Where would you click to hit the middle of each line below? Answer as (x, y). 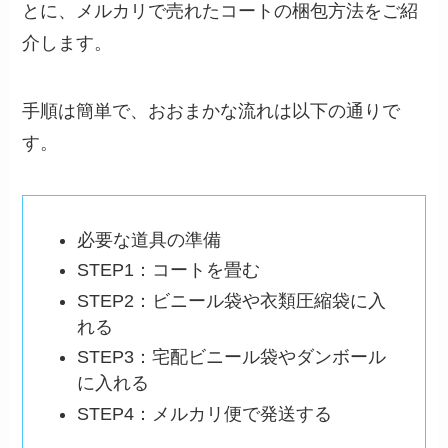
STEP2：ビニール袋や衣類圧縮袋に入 (232, 300)
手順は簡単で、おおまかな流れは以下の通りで (211, 110)
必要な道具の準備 (149, 239)
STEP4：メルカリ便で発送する (205, 413)
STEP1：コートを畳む (169, 270)
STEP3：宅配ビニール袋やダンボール (232, 357)
